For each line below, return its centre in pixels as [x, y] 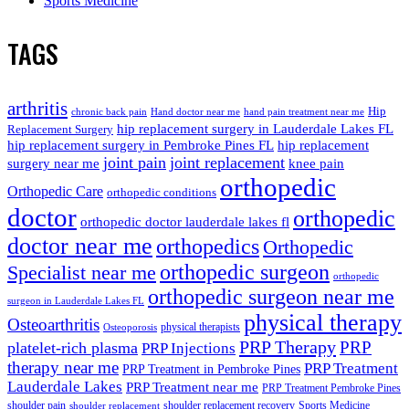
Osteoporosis [130, 327]
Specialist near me [82, 272]
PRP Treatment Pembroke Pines [331, 388]
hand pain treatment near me [304, 111]
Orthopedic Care [55, 191]
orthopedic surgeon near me [271, 296]
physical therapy [323, 322]
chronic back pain [109, 111]
